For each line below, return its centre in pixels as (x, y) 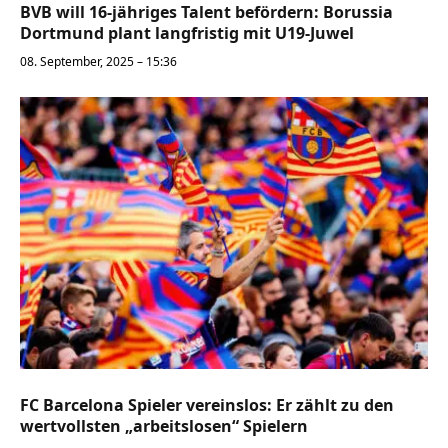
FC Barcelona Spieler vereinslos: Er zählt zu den (207, 405)
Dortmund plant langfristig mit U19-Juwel (187, 33)
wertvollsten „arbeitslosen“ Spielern (164, 426)
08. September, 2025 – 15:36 (98, 62)
